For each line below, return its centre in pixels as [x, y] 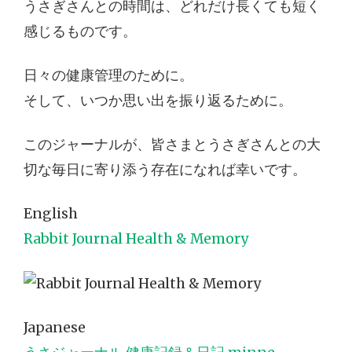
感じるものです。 [80, 32]
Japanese [55, 328]
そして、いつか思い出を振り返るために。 [158, 101]
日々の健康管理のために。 [108, 76]
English [51, 214]
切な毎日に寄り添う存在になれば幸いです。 [165, 170]
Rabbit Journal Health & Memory [136, 239]
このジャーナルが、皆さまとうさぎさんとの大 [172, 145]
